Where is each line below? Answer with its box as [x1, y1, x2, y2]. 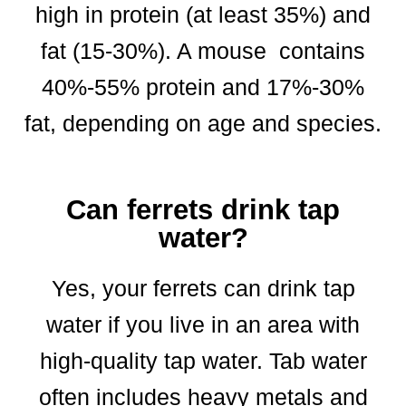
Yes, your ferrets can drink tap [51, 275, 355, 301]
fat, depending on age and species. [24, 110, 382, 136]
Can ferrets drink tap [66, 193, 340, 226]
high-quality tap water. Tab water [39, 347, 367, 373]
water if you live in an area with [46, 311, 360, 337]
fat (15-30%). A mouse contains [41, 37, 365, 63]
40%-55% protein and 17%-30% [42, 73, 364, 100]
